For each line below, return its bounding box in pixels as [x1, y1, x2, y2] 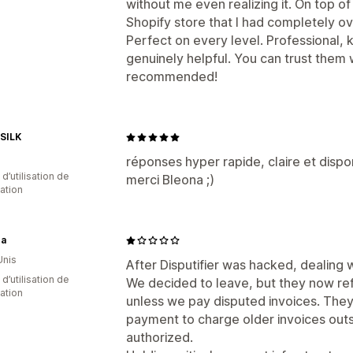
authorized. [126, 329, 193, 345]
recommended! [126, 69, 217, 84]
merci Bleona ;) [126, 172, 214, 188]
